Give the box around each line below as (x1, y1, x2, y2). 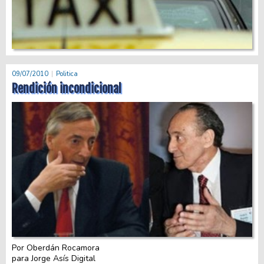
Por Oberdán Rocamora (12, 242, 100, 254)
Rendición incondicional (12, 81, 121, 96)
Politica (56, 69, 78, 78)
